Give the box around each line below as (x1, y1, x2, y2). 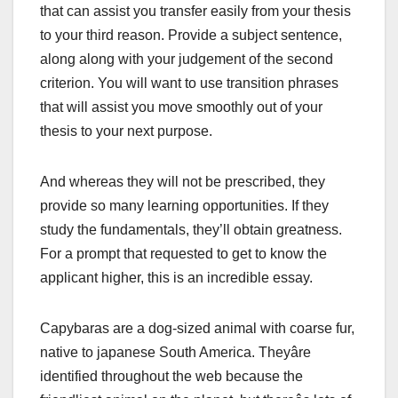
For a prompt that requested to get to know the (40, 245, 327, 261)
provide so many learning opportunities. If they (40, 197, 329, 213)
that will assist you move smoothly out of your (40, 99, 322, 115)
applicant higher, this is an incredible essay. (40, 269, 313, 285)
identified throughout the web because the (40, 368, 303, 384)
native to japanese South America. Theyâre (40, 344, 311, 360)
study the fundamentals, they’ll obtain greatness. (40, 221, 342, 237)
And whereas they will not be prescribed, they (40, 173, 325, 189)
